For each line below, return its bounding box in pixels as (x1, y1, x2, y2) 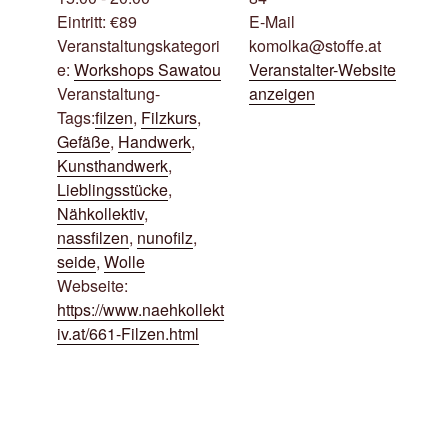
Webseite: (56, 274, 128, 297)
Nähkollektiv (56, 202, 144, 225)
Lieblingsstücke (56, 178, 168, 201)
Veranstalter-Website (248, 58, 396, 81)
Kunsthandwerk (56, 154, 168, 177)
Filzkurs (140, 106, 197, 129)
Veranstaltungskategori (56, 34, 220, 57)
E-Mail (248, 10, 295, 33)
